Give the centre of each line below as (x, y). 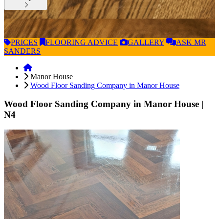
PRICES (24, 42)
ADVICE (102, 42)
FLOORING (66, 42)
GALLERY (146, 42)
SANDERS (22, 51)
